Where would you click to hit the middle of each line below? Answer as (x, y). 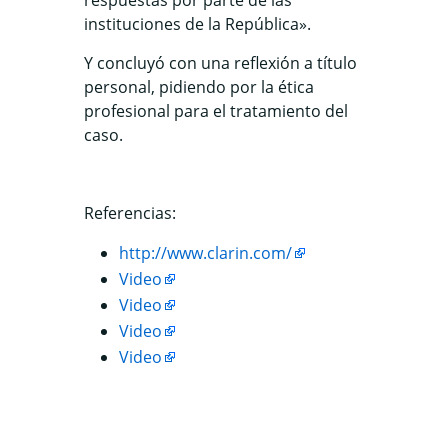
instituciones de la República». (197, 24)
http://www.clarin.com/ (205, 253)
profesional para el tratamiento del (216, 111)
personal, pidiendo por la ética (199, 87)
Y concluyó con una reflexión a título (220, 63)
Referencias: (130, 213)
